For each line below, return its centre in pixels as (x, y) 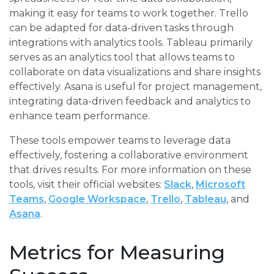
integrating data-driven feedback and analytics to (130, 102)
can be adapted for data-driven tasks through (121, 28)
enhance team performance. (80, 116)
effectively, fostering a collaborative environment (129, 155)
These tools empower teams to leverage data (120, 141)
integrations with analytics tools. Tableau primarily (131, 43)
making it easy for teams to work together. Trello (129, 13)
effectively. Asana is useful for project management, (135, 87)
